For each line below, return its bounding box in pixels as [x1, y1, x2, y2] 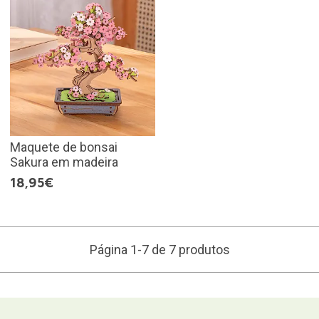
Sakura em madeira [9, 155, 118, 170]
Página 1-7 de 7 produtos [89, 242, 230, 258]
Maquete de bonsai [9, 140, 117, 155]
